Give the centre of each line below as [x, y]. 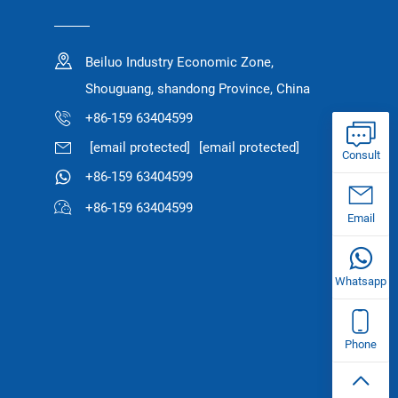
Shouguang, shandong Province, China [197, 88]
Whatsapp [361, 281]
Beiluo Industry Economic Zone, [179, 62]
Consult [361, 155]
